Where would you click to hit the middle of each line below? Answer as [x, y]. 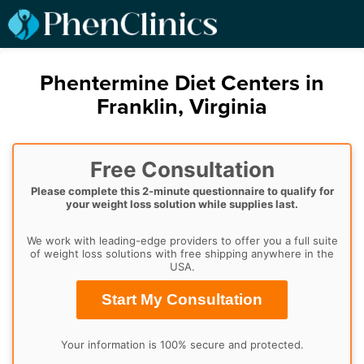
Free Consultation [182, 170]
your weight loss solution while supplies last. [182, 204]
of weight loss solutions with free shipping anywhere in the [182, 254]
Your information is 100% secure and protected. [182, 344]
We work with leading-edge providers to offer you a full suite [182, 241]
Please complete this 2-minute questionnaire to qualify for [182, 191]
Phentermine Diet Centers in [182, 84]
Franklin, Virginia [182, 107]
